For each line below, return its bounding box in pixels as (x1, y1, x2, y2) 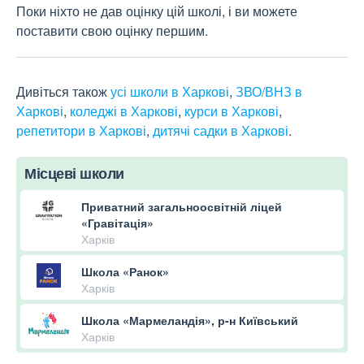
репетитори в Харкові (16, 121, 146, 141)
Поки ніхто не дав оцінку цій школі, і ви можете (16, 2, 297, 21)
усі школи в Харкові (110, 82, 229, 102)
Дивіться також (16, 82, 110, 102)
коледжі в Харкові (70, 102, 178, 121)
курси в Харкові (184, 102, 279, 121)
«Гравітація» (81, 214, 154, 232)
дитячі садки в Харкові (153, 121, 288, 141)
